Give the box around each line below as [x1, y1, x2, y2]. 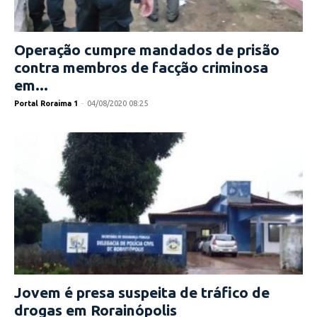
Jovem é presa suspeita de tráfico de [14, 284, 270, 301]
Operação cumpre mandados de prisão [14, 40, 279, 58]
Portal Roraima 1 [14, 98, 78, 108]
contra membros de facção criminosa [14, 58, 268, 76]
